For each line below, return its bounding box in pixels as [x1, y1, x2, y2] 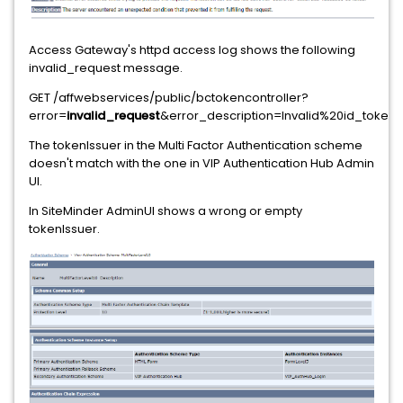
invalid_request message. [29, 58, 183, 76]
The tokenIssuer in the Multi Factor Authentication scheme [29, 136, 363, 154]
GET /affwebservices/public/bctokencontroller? [29, 88, 309, 106]
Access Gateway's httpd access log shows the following [29, 40, 355, 58]
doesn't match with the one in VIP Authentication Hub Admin [29, 154, 374, 172]
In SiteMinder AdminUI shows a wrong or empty [29, 201, 302, 219]
